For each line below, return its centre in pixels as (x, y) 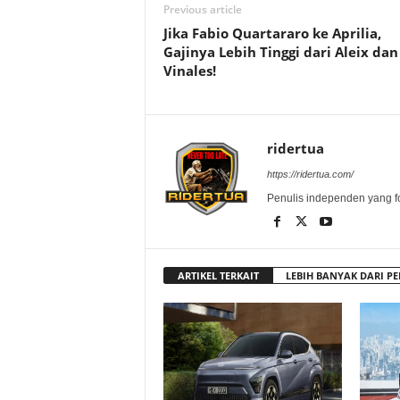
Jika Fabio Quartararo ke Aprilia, (272, 33)
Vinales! (189, 70)
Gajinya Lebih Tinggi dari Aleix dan (280, 51)
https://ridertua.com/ (310, 174)
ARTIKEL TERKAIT (218, 275)
